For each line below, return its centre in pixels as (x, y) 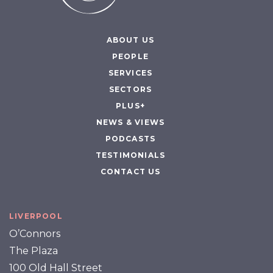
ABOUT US (130, 40)
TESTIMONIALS (130, 155)
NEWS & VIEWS (130, 122)
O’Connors (35, 233)
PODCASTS (130, 138)
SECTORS (130, 89)
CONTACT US (130, 171)
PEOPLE (130, 56)
